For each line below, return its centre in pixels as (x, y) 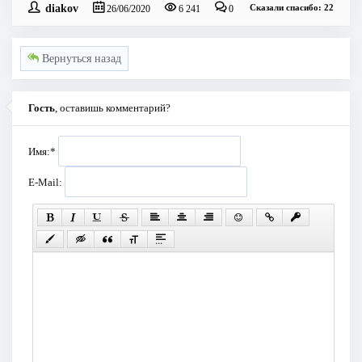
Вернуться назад (80, 59)
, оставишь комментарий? (113, 107)
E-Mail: (46, 182)
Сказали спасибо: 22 (292, 8)
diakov (61, 8)
